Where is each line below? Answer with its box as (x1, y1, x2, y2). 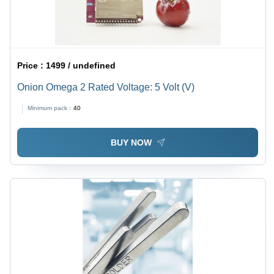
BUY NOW (110, 138, 152, 148)
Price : (17, 60, 46, 70)
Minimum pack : (28, 104, 72, 111)
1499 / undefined (46, 60, 116, 70)
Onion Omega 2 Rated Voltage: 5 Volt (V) (17, 81, 195, 92)
